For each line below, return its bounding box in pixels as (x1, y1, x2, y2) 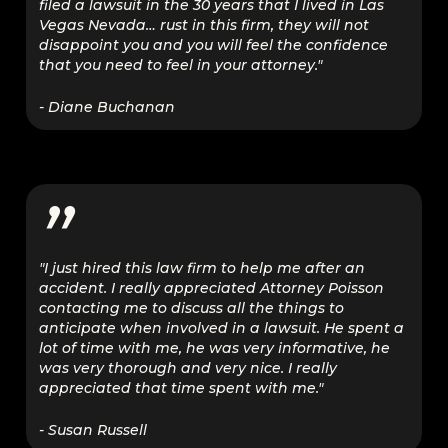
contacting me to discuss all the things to (39, 298, 345, 317)
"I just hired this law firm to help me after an (39, 258, 366, 277)
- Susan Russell (39, 420, 148, 439)
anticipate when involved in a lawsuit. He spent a (39, 318, 405, 337)
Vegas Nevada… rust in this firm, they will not (39, 15, 370, 34)
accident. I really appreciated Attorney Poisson (39, 278, 385, 297)
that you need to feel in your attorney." (39, 55, 323, 74)
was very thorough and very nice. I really (39, 358, 338, 377)
